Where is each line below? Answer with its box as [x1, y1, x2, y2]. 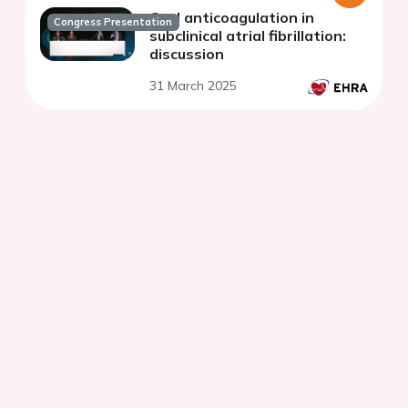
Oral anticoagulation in [149, 8, 314, 27]
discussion [149, 45, 224, 64]
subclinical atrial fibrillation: [149, 26, 346, 46]
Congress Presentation [54, 15, 173, 29]
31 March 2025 [149, 77, 237, 95]
